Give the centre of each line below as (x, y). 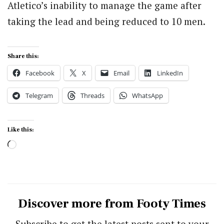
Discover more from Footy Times (112, 203)
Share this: (23, 56)
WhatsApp (147, 96)
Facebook (40, 73)
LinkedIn (170, 73)
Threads (92, 96)
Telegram (39, 96)
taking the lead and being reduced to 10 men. (106, 21)
